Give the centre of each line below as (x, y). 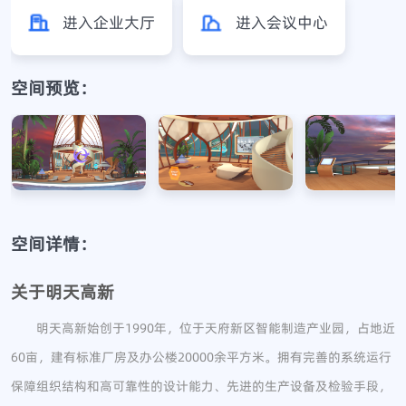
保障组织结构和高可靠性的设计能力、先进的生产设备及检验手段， (201, 387)
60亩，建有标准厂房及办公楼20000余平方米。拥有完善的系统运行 (201, 358)
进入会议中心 (281, 23)
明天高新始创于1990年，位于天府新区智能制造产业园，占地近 (203, 329)
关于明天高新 (62, 293)
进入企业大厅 (109, 23)
